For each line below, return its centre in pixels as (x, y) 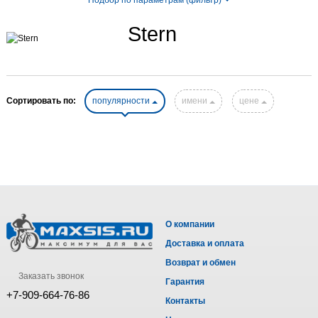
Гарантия (185, 282)
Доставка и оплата (205, 244)
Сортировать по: (41, 101)
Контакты (185, 301)
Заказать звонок (50, 276)
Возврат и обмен (201, 263)
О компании (190, 225)
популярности (122, 101)
